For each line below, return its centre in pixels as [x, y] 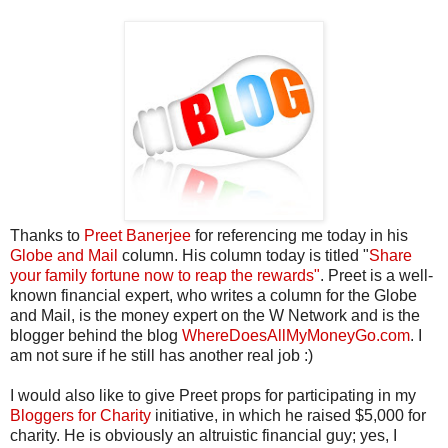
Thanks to [47, 235]
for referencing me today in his [299, 235]
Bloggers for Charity [80, 415]
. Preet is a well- [376, 275]
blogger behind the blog [96, 335]
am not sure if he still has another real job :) [161, 355]
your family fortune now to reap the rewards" [165, 275]
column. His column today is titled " [245, 255]
